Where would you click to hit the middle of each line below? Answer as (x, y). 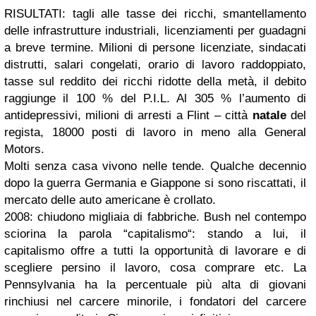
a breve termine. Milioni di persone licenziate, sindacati (155, 48)
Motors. (24, 149)
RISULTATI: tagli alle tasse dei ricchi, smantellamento (155, 14)
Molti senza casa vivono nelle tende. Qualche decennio (155, 166)
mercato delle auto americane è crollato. (110, 200)
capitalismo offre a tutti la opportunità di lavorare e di (155, 251)
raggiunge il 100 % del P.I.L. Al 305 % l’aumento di (155, 98)
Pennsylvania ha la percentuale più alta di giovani (155, 285)
